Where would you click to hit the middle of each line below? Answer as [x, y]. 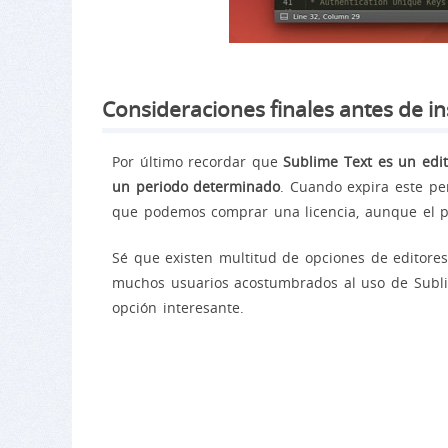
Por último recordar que [198, 161]
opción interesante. [178, 307]
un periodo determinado [196, 186]
